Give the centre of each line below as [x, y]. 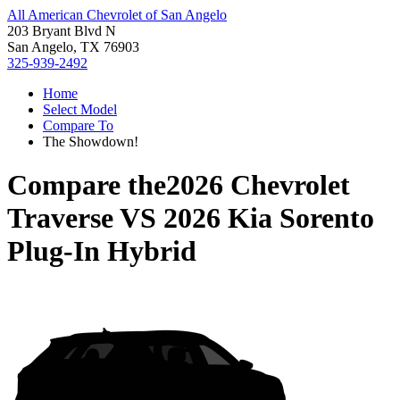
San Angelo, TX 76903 [73, 47]
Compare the [87, 185]
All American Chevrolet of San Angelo [117, 15]
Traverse [60, 218]
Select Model [80, 109]
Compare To [78, 125]
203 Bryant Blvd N [62, 31]
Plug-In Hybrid [102, 251]
